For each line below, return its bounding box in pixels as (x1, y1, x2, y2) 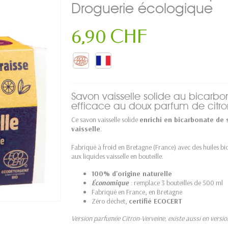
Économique (92, 178, 131, 187)
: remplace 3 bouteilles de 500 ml (131, 178, 223, 187)
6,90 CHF (71, 26, 148, 47)
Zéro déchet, (92, 196, 129, 206)
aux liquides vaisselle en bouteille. (71, 152, 163, 161)
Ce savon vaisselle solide (71, 115, 139, 124)
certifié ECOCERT (129, 196, 182, 206)
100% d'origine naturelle (92, 169, 172, 178)
